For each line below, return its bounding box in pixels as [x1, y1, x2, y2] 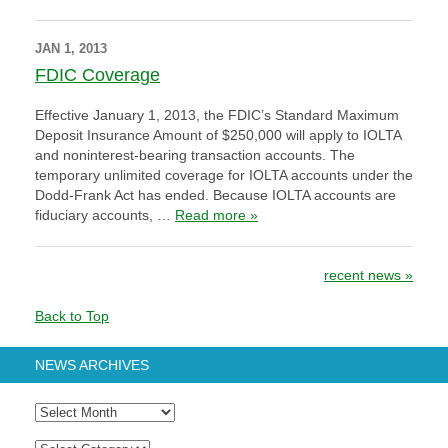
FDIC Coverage [35, 65, 160, 86]
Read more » [175, 207, 258, 224]
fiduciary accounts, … [35, 207, 175, 224]
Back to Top [35, 308, 109, 325]
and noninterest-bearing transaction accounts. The [35, 147, 355, 164]
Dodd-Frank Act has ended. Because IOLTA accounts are [35, 187, 396, 204]
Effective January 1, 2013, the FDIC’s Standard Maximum [35, 107, 399, 124]
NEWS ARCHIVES [35, 357, 149, 374]
